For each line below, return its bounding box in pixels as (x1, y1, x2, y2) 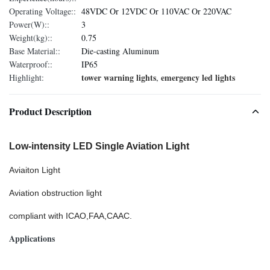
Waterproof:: (9, 58, 52, 70)
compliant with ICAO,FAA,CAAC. (9, 211, 134, 221)
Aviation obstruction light (9, 188, 102, 198)
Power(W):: (9, 19, 49, 30)
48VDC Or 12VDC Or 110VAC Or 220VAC (81, 5, 231, 17)
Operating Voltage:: (9, 5, 76, 17)
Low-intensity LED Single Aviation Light (9, 141, 189, 151)
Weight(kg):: (9, 32, 52, 43)
